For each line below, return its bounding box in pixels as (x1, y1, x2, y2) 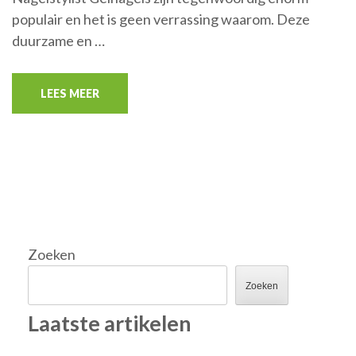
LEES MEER (41, 86, 99, 100)
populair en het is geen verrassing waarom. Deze (12, 10, 310, 28)
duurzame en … (12, 31, 105, 49)
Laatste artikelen (28, 309, 192, 336)
